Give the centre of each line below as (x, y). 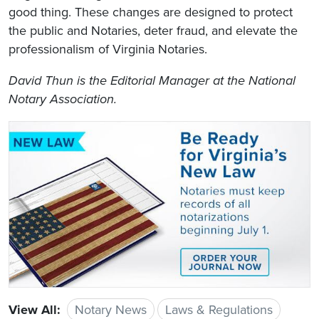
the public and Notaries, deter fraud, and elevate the (153, 31)
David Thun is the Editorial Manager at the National (152, 81)
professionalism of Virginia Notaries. (108, 49)
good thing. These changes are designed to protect (151, 12)
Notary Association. (63, 99)
